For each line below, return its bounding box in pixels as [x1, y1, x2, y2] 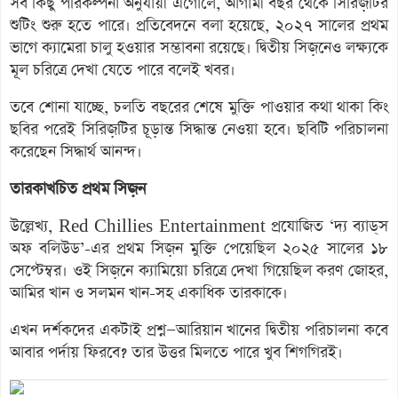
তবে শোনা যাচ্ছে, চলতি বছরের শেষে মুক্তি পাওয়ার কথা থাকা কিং [10, 96, 388, 118]
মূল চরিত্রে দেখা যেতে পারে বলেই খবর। [10, 59, 235, 81]
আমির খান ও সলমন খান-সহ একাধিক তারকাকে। [10, 282, 288, 304]
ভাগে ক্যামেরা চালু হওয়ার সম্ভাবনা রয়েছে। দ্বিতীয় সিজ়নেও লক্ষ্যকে [10, 36, 388, 59]
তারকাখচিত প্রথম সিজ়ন [10, 178, 146, 200]
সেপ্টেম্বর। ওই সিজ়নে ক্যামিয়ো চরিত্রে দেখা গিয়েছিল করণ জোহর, [10, 259, 388, 282]
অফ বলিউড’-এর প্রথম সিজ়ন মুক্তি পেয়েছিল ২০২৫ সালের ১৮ [10, 237, 388, 259]
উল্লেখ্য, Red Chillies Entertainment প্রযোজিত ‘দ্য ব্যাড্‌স [10, 215, 388, 237]
